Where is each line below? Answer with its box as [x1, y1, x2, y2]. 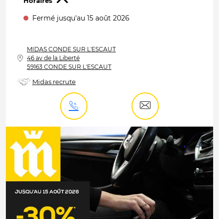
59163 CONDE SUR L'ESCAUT [27, 63, 111, 70]
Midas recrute [32, 78, 76, 86]
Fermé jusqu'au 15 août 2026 [30, 14, 130, 22]
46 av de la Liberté [27, 54, 80, 62]
